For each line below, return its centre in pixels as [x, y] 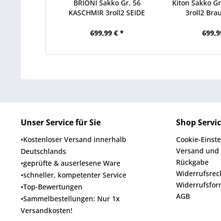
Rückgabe [192, 162]
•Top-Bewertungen [52, 187]
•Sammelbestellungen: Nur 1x [70, 199]
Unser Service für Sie [61, 122]
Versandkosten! [47, 210]
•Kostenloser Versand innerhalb [74, 139]
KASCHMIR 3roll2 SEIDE [107, 13]
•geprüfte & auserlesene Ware [71, 163]
